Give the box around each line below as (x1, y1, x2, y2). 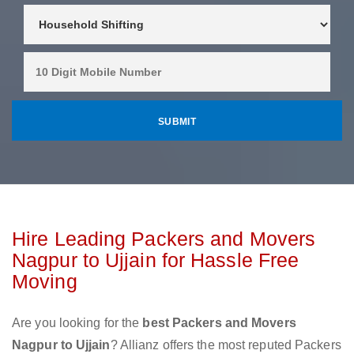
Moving (12, 270, 77, 293)
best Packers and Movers (142, 316, 296, 330)
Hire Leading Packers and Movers (12, 228, 316, 250)
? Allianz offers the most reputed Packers (110, 338, 341, 352)
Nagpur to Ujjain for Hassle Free (12, 249, 299, 272)
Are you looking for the (12, 316, 143, 330)
